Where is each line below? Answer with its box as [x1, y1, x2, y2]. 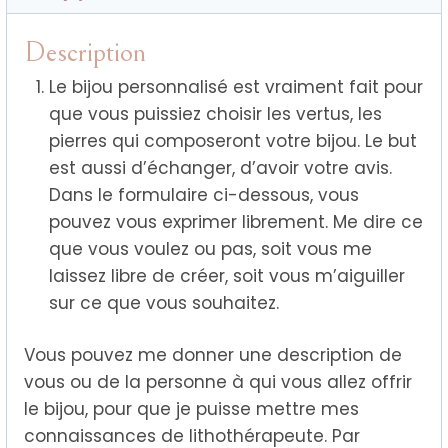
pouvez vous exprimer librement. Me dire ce [49, 209, 424, 234]
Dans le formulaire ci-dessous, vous [49, 182, 360, 207]
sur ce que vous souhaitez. [49, 290, 280, 315]
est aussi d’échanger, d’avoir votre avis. [49, 155, 393, 180]
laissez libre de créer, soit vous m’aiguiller [49, 263, 406, 288]
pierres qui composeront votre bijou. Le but [49, 128, 418, 153]
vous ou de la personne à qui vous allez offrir [23, 370, 412, 395]
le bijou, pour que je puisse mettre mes [23, 397, 359, 422]
